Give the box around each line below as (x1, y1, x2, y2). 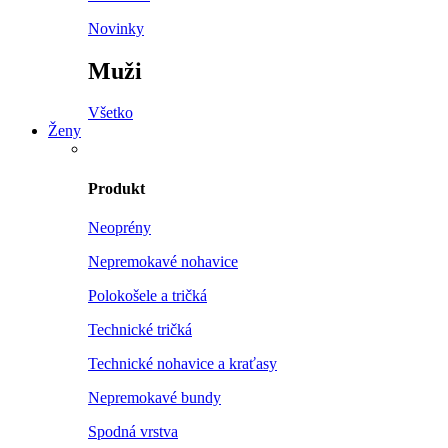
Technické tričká (88, 320, 192, 338)
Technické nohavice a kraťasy (88, 354, 277, 372)
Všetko (88, 104, 133, 122)
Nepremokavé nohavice (88, 252, 238, 270)
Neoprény (88, 218, 151, 236)
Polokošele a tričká (88, 286, 207, 304)
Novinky (88, 19, 144, 37)
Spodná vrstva (88, 422, 178, 440)
